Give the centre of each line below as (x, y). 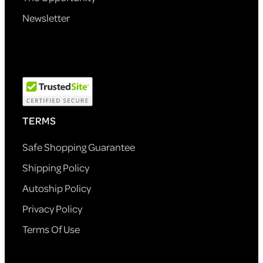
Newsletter (46, 18)
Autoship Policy (57, 188)
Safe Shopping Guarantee (79, 147)
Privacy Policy (52, 209)
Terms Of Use (51, 229)
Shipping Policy (56, 168)
